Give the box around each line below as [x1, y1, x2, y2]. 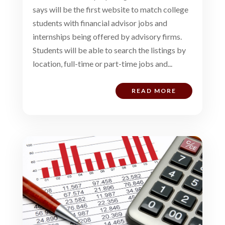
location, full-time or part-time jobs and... [32, 58, 172, 68]
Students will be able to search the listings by [32, 45, 186, 55]
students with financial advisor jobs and [32, 18, 167, 28]
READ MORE [132, 86, 177, 94]
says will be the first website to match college [32, 4, 188, 14]
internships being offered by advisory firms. [32, 31, 182, 41]
